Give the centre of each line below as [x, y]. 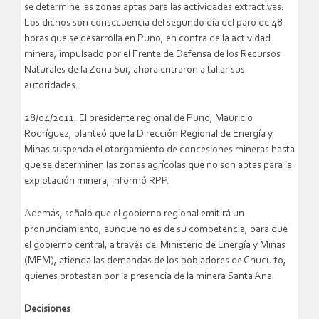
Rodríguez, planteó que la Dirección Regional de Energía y [148, 135]
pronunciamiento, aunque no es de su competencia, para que [156, 230]
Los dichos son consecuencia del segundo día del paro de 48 [153, 23]
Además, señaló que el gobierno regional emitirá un [134, 214]
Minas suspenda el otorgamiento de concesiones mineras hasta [159, 150]
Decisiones [47, 310]
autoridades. [51, 86]
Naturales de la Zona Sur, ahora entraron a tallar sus [135, 70]
